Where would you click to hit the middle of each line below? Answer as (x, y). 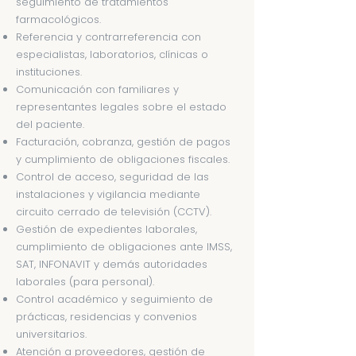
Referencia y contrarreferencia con (108, 37)
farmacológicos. (58, 19)
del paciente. (50, 124)
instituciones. (49, 72)
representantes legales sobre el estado (121, 107)
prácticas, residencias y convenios (106, 317)
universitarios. (51, 334)
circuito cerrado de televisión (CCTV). (114, 212)
